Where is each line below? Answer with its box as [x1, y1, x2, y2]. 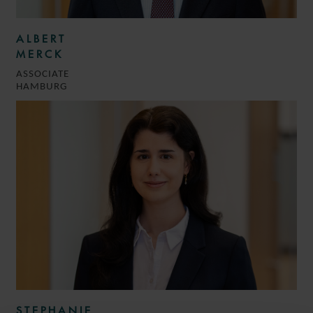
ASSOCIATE [16, 68, 69, 80]
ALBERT [16, 31, 66, 45]
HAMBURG [16, 81, 67, 92]
